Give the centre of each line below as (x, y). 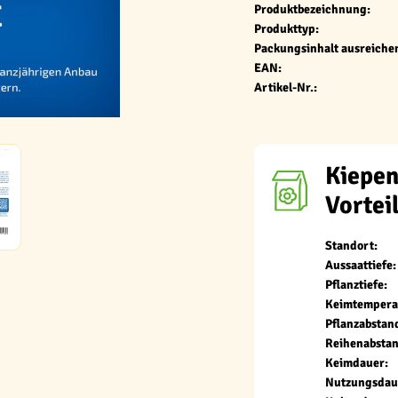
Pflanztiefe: (356, 285)
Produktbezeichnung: (312, 9)
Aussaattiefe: (361, 265)
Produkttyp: (287, 29)
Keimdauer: (357, 363)
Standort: (351, 246)
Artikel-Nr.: (286, 88)
